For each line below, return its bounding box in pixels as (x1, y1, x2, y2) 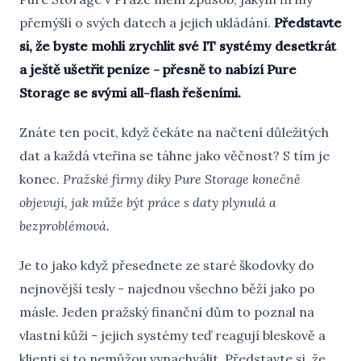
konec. (19, 171, 63, 187)
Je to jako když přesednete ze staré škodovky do (19, 257, 314, 273)
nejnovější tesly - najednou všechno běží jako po (19, 280, 315, 297)
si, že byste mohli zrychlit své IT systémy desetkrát (19, 38, 336, 54)
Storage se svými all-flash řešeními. (19, 85, 241, 101)
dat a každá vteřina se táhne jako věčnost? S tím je (19, 147, 330, 164)
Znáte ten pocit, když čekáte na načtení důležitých (19, 124, 329, 140)
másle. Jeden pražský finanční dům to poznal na (19, 304, 314, 320)
